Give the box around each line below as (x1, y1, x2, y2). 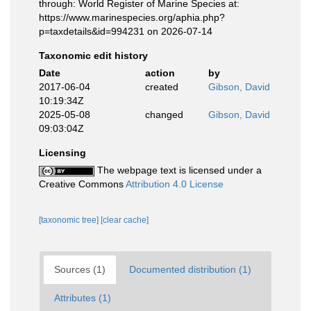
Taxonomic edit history (39, 50, 148, 61)
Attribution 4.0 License (126, 178, 224, 190)
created (144, 81, 178, 92)
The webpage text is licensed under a (94, 165, 262, 176)
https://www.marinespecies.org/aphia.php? (39, 12, 225, 23)
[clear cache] (101, 215, 149, 225)
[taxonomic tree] (39, 215, 101, 225)
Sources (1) (54, 264, 106, 275)
